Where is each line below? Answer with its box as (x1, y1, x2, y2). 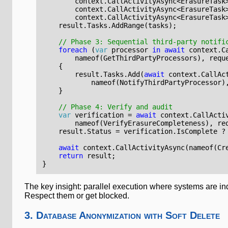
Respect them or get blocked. (24, 191, 129, 200)
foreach (59, 45, 88, 54)
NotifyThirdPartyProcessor (120, 78, 222, 87)
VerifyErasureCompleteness (103, 119, 206, 127)
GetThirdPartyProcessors (103, 53, 197, 62)
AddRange (111, 21, 145, 30)
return (59, 151, 83, 160)
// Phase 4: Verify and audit (59, 102, 173, 111)
